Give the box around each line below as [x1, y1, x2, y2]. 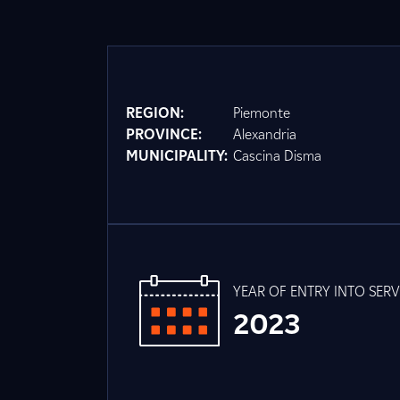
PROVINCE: [126, 126, 202, 143]
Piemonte [233, 104, 290, 121]
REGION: [126, 104, 184, 121]
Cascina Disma [233, 147, 321, 164]
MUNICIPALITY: [126, 147, 228, 164]
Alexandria [233, 126, 296, 143]
